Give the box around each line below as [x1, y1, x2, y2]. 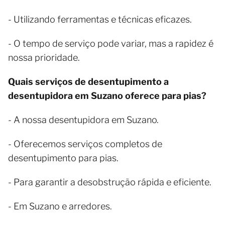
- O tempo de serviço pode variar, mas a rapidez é [8, 38, 213, 49]
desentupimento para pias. [8, 153, 119, 163]
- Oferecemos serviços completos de [8, 139, 162, 149]
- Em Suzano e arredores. [8, 201, 112, 211]
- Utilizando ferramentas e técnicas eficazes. [8, 14, 192, 25]
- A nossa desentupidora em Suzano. [8, 115, 159, 125]
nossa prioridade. [8, 52, 80, 63]
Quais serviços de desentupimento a [8, 76, 169, 87]
